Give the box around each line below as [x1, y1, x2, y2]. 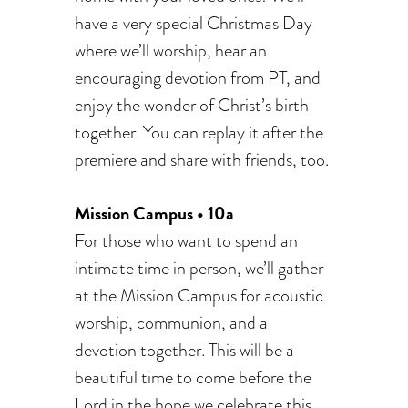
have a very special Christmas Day [75, 10, 313, 36]
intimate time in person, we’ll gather [75, 255, 324, 280]
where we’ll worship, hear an [75, 37, 268, 63]
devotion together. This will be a [75, 337, 295, 362]
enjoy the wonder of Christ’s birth [75, 92, 310, 117]
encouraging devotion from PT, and [75, 65, 321, 90]
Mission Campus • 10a [75, 199, 235, 227]
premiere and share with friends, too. [75, 147, 330, 172]
